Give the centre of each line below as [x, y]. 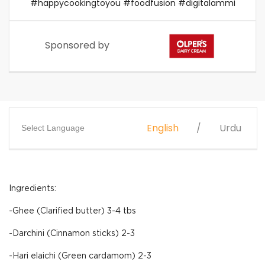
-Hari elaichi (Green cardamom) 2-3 [80, 256]
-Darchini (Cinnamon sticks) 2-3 [72, 234]
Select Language [53, 128]
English [163, 128]
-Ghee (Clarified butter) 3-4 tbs [72, 211]
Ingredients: [33, 189]
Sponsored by [77, 45]
